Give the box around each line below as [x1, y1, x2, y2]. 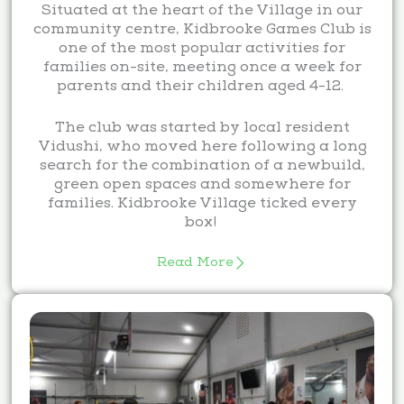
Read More [157, 254, 234, 271]
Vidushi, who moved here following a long [37, 139, 367, 157]
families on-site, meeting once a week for [42, 59, 362, 77]
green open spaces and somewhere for [53, 177, 351, 195]
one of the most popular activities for [59, 40, 345, 58]
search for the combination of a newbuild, [39, 158, 365, 176]
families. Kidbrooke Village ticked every [47, 196, 357, 214]
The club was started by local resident [54, 120, 350, 138]
